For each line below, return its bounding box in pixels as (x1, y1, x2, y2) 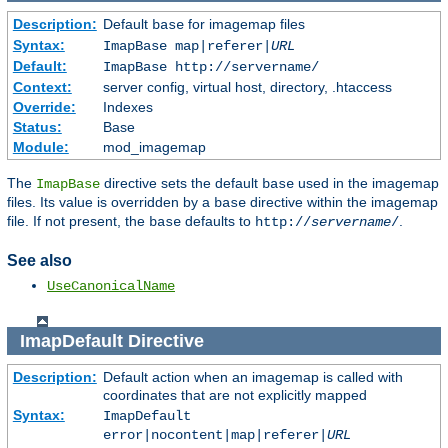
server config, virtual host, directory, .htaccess (102, 79, 392, 96)
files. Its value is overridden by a (7, 194, 214, 211)
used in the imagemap (294, 175, 439, 192)
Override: (12, 99, 76, 116)
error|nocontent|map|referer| (102, 427, 327, 444)
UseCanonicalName (47, 278, 175, 295)
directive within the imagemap (246, 194, 438, 211)
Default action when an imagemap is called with (102, 369, 403, 386)
